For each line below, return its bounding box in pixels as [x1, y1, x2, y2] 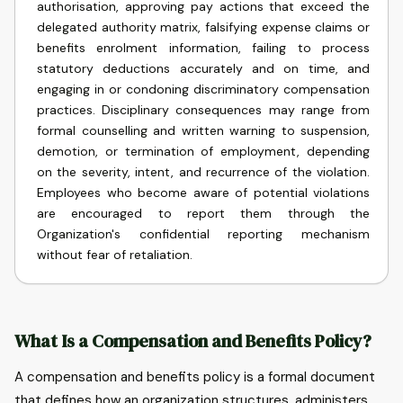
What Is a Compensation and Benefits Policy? [14, 328, 372, 354]
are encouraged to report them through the [37, 205, 370, 221]
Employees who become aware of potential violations [37, 184, 370, 201]
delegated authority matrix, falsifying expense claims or [37, 19, 370, 35]
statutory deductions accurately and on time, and [37, 60, 370, 76]
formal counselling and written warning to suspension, [37, 122, 370, 139]
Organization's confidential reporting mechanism [37, 226, 370, 242]
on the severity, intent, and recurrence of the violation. [37, 164, 370, 180]
